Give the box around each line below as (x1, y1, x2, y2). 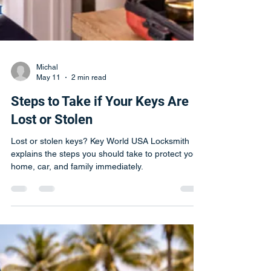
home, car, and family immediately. (11, 249, 143, 258)
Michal (36, 150, 58, 158)
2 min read (71, 160, 106, 169)
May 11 (36, 160, 60, 169)
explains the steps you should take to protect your (11, 236, 201, 246)
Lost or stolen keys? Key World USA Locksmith (11, 223, 189, 233)
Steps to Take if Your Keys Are (11, 181, 189, 196)
